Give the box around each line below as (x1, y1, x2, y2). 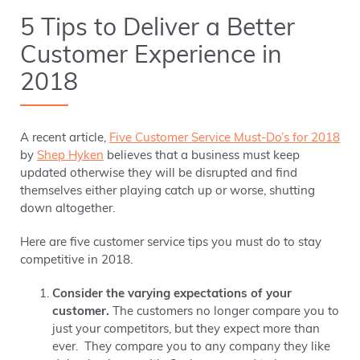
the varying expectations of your (106, 288, 292, 301)
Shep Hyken (37, 150, 104, 162)
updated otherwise (20, 168, 128, 180)
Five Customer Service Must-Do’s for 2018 (109, 133, 340, 145)
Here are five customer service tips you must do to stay (20, 237, 321, 249)
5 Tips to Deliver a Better (20, 17, 295, 42)
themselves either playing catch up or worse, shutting (20, 186, 315, 198)
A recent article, (20, 133, 109, 145)
